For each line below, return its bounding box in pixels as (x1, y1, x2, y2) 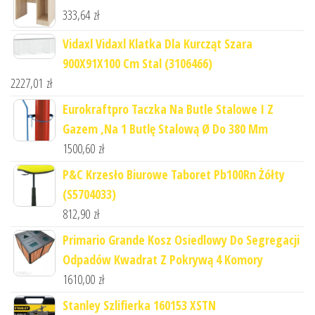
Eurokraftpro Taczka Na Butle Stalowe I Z (63, 101, 274, 118)
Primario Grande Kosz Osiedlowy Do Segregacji (63, 231, 300, 249)
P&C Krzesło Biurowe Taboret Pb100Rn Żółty (63, 166, 285, 184)
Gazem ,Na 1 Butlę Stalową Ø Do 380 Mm (63, 120, 268, 138)
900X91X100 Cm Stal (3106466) (63, 55, 212, 72)
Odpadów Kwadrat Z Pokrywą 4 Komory (63, 251, 263, 269)
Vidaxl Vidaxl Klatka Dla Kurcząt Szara (63, 35, 252, 53)
